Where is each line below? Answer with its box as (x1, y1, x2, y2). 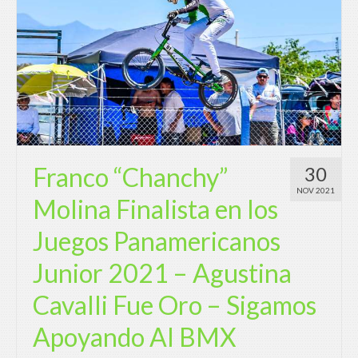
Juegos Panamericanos (33, 225, 280, 257)
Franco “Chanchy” (33, 161, 229, 193)
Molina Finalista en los (33, 193, 278, 225)
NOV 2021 (296, 185, 335, 196)
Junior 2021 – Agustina (33, 257, 292, 289)
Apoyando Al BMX (33, 321, 237, 353)
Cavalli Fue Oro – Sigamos (33, 289, 316, 321)
